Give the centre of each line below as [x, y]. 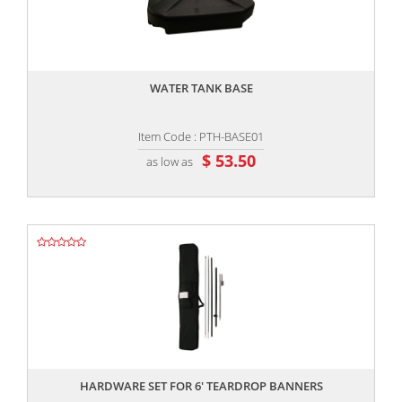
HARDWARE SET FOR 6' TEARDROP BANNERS [201, 386]
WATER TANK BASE [201, 88]
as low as [170, 161]
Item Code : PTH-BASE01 [201, 137]
